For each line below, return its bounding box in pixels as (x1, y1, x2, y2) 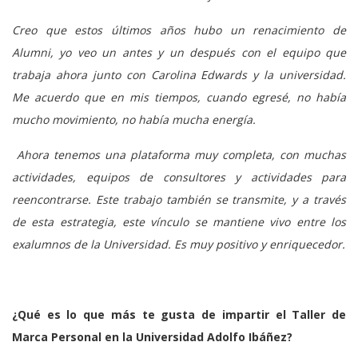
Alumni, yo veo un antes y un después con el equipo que (12, 44, 346, 60)
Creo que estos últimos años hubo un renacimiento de (12, 22, 346, 38)
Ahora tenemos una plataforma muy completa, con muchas (12, 146, 346, 162)
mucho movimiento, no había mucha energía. (12, 111, 256, 127)
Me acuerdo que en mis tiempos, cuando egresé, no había (12, 89, 346, 105)
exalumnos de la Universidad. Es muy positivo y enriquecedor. (12, 236, 345, 252)
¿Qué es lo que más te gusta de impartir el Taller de (12, 306, 346, 322)
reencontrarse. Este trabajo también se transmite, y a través (12, 191, 346, 207)
